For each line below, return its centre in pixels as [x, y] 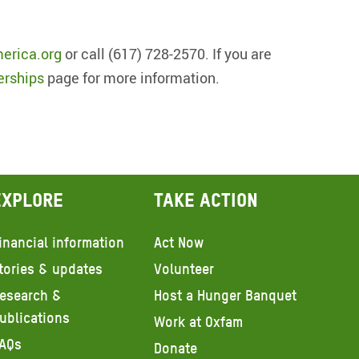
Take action [206, 200]
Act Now [179, 242]
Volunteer [184, 268]
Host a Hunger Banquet [226, 295]
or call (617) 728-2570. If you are [167, 54]
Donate [176, 348]
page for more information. [132, 78]
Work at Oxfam [199, 321]
